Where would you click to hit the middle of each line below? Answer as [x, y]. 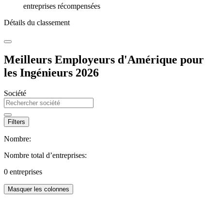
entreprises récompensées [62, 6]
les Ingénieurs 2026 [51, 72]
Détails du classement [37, 23]
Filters [16, 122]
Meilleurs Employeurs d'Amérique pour [104, 59]
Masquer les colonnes [39, 189]
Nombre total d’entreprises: [45, 155]
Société [15, 93]
